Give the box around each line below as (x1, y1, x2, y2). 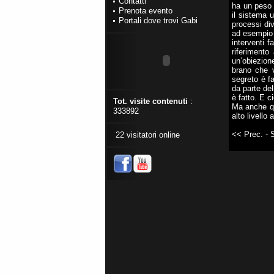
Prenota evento (119, 6, 172, 15)
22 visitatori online (113, 130, 180, 139)
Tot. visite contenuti (113, 97, 188, 106)
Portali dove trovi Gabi (119, 16, 198, 25)
